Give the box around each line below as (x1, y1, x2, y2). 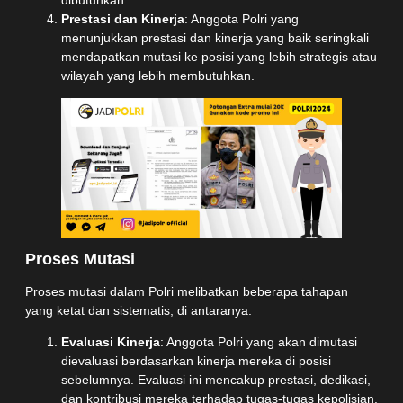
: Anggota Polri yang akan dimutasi (160, 335, 357, 350)
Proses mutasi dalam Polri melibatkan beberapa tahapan (25, 283, 348, 299)
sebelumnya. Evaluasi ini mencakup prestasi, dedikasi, (61, 372, 371, 388)
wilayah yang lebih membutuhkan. (61, 67, 255, 83)
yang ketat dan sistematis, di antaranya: (25, 302, 252, 318)
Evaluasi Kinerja (61, 335, 160, 350)
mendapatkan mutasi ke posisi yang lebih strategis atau (61, 49, 377, 64)
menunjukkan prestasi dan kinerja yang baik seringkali (61, 30, 369, 45)
